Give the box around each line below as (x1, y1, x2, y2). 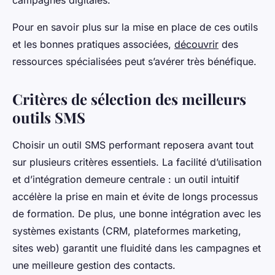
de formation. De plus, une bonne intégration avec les (12, 207, 261, 220)
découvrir (174, 38, 219, 51)
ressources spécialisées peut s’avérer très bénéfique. (12, 55, 257, 68)
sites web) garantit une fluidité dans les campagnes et (12, 242, 261, 255)
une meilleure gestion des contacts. (12, 259, 176, 272)
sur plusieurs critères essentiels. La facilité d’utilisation (12, 156, 261, 169)
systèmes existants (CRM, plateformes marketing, (12, 225, 241, 238)
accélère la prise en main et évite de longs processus (12, 190, 258, 203)
